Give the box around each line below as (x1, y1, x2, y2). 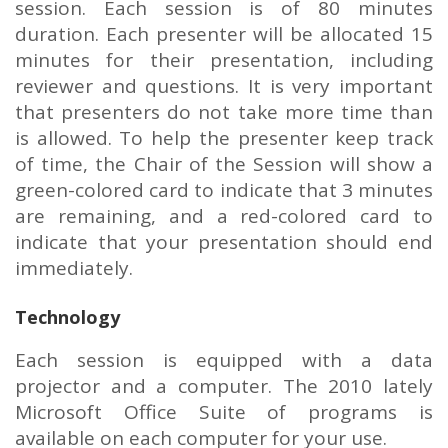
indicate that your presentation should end (15, 228, 433, 255)
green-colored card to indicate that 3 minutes (15, 176, 433, 203)
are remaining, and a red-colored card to (15, 202, 433, 229)
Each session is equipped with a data (15, 346, 433, 373)
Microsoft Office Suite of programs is (15, 398, 433, 425)
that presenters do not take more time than (15, 98, 433, 125)
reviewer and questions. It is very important (15, 72, 433, 99)
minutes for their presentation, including (15, 46, 433, 73)
